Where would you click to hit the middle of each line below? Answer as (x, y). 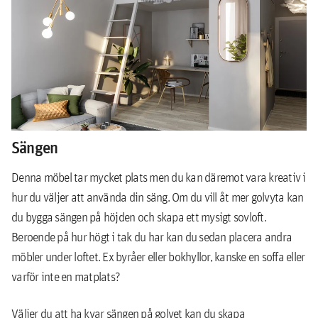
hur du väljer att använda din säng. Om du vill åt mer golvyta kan (158, 197)
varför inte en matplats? (66, 276)
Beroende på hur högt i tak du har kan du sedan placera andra (152, 237)
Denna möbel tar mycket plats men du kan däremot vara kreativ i (159, 177)
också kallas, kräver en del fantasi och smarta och (157, 85)
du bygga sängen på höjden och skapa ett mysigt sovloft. (139, 217)
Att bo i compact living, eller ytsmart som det (143, 62)
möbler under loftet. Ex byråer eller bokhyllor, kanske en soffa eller (158, 257)
